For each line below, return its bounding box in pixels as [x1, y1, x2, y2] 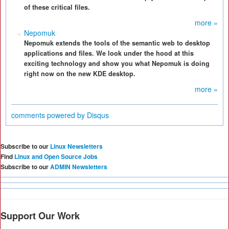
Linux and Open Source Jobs [14, 152, 98, 161]
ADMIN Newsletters [50, 162, 107, 171]
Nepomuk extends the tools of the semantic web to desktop [24, 38, 210, 48]
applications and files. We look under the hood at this [24, 49, 194, 58]
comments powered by [11, 110, 87, 120]
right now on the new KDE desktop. [24, 69, 135, 78]
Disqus [87, 110, 109, 120]
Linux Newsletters [50, 142, 103, 151]
